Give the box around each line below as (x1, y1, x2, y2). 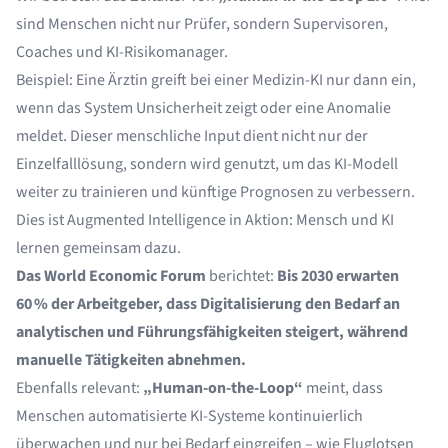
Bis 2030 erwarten (277, 265, 399, 287)
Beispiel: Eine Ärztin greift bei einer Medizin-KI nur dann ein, (16, 69, 416, 91)
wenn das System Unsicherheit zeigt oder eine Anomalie (16, 97, 391, 119)
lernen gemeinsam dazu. (16, 237, 181, 259)
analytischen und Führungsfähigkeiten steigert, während (16, 321, 408, 343)
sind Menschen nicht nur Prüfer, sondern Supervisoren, (16, 13, 388, 35)
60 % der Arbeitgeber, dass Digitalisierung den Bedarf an (16, 293, 400, 315)
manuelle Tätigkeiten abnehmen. (16, 349, 246, 371)
